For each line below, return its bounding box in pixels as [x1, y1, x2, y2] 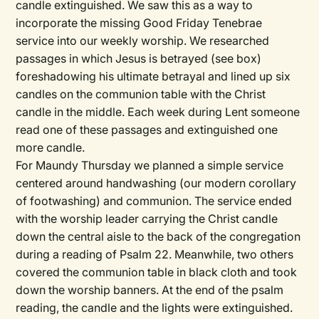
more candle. [16, 140, 85, 155]
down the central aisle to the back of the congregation [16, 229, 301, 244]
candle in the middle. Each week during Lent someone [16, 105, 300, 119]
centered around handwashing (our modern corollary [16, 176, 297, 190]
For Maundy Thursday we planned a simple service [16, 158, 284, 172]
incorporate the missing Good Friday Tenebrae [16, 16, 263, 30]
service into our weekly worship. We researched [16, 33, 270, 48]
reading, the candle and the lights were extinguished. [16, 300, 293, 315]
